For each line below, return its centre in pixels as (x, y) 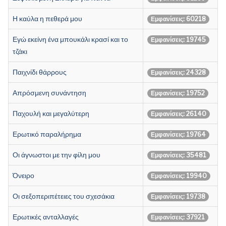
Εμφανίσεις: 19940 (179, 176)
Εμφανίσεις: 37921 (178, 217)
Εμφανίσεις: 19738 (178, 196)
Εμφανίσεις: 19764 (178, 134)
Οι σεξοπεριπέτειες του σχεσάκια (64, 196)
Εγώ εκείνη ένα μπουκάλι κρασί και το (70, 39)
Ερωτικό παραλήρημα (47, 134)
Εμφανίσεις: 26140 (179, 114)
